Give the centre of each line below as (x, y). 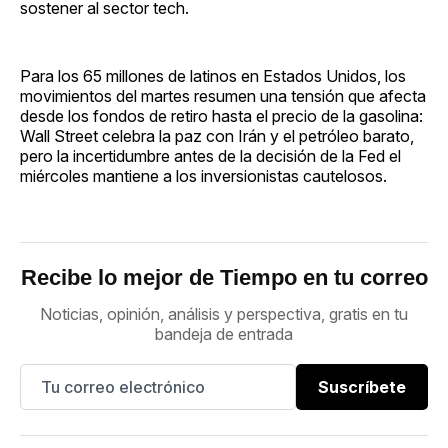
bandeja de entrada (224, 333)
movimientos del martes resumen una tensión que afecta (223, 95)
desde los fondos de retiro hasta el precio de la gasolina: (221, 115)
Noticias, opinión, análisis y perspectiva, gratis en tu (224, 313)
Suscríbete (362, 386)
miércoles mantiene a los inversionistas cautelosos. (203, 175)
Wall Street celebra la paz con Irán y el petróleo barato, (217, 135)
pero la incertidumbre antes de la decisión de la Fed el (210, 155)
